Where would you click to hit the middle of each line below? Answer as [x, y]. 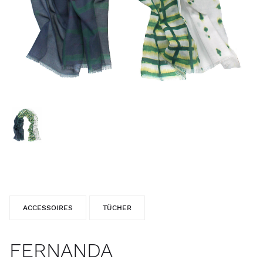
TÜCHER [117, 208]
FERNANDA [61, 250]
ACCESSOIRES [48, 208]
